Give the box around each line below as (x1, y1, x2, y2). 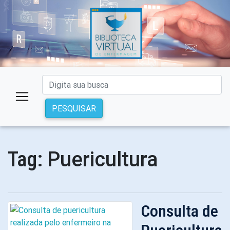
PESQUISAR (52, 103, 96, 113)
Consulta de (141, 201, 218, 221)
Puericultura (47, 146, 158, 171)
